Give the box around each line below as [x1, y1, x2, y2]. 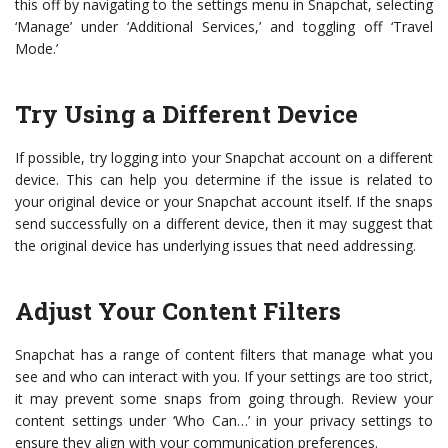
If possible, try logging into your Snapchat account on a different [15, 148, 433, 168]
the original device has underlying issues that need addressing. [15, 236, 416, 256]
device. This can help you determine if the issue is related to [15, 170, 433, 190]
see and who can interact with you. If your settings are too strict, [15, 367, 433, 387]
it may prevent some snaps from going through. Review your [15, 389, 433, 409]
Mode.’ [15, 39, 58, 59]
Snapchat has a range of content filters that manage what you [15, 345, 433, 365]
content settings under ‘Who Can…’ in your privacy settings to [15, 411, 433, 431]
